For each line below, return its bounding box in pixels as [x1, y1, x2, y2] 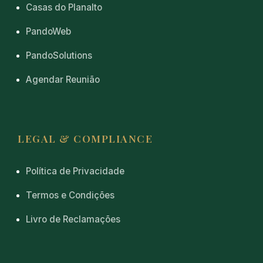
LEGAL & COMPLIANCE [18, 131, 153, 145]
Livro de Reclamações [26, 213, 120, 225]
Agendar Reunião [26, 73, 100, 85]
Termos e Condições [26, 189, 114, 201]
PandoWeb [26, 25, 71, 37]
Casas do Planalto [26, 1, 102, 13]
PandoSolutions [26, 49, 92, 61]
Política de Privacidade [26, 165, 124, 177]
